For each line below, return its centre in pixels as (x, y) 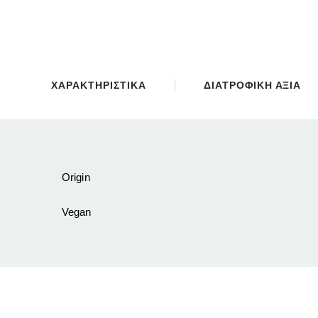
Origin (76, 177)
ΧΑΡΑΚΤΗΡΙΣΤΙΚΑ (99, 86)
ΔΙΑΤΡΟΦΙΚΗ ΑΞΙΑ (252, 86)
